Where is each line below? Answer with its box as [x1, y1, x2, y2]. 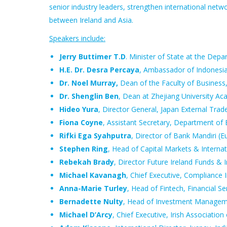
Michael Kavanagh [59, 170, 126, 180]
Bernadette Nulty [59, 197, 123, 206]
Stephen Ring [59, 144, 108, 154]
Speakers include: [49, 33, 105, 43]
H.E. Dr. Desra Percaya [59, 65, 139, 74]
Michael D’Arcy [59, 210, 112, 219]
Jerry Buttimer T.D [59, 52, 126, 61]
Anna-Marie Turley [59, 183, 127, 193]
